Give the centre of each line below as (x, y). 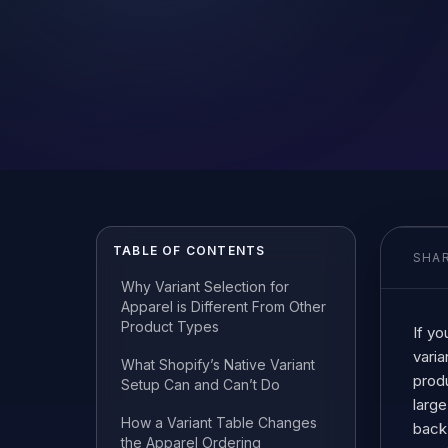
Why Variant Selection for (205, 286)
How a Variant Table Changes (219, 422)
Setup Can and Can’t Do (200, 384)
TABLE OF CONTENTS (189, 250)
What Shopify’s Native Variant (218, 364)
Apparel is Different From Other (223, 306)
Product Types (170, 326)
